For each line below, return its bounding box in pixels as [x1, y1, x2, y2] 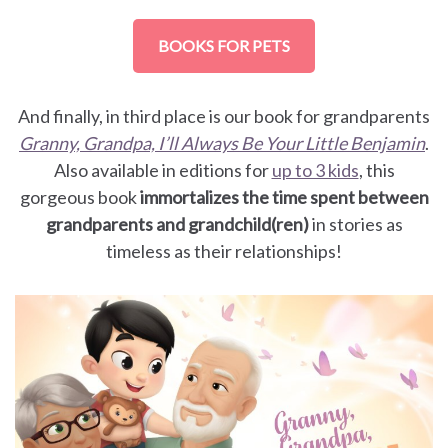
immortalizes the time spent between [139, 185, 429, 208]
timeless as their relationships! [106, 239, 342, 262]
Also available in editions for [53, 158, 272, 181]
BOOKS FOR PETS [158, 35, 290, 55]
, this [358, 158, 395, 181]
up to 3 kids [271, 158, 359, 181]
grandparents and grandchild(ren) [45, 212, 312, 235]
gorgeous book [19, 185, 140, 208]
